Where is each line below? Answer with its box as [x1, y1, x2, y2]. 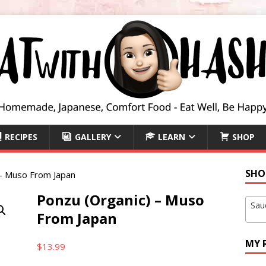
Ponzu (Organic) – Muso [36, 190, 204, 210]
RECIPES [5, 131, 38, 142]
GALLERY [74, 131, 111, 142]
